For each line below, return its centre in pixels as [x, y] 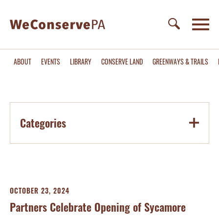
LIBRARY [81, 61]
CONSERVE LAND [122, 61]
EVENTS [51, 61]
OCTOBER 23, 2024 [40, 190]
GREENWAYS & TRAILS [180, 61]
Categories [43, 123]
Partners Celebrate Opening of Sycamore [98, 207]
